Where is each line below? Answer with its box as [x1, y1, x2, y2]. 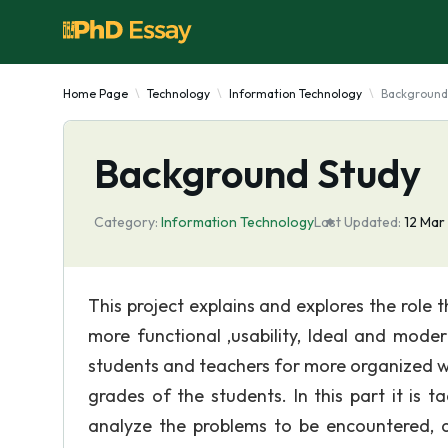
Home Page [63, 86, 128, 101]
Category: [94, 213, 158, 231]
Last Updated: [314, 213, 401, 231]
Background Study [94, 148, 421, 198]
